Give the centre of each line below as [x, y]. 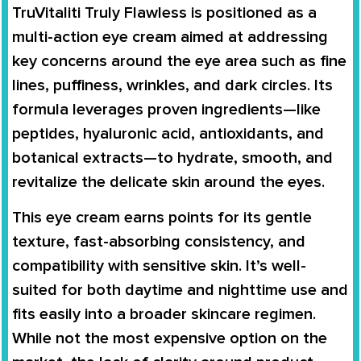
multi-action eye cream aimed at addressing [170, 37]
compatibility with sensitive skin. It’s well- [159, 266]
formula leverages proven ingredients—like [166, 109]
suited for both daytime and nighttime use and [180, 290]
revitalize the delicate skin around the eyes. [168, 182]
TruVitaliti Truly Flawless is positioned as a [164, 12]
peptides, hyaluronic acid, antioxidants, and [168, 133]
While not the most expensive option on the [170, 339]
